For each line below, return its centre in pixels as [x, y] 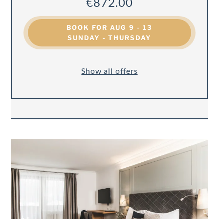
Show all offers [109, 70]
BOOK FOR [88, 28]
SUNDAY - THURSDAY [109, 38]
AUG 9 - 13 [131, 28]
